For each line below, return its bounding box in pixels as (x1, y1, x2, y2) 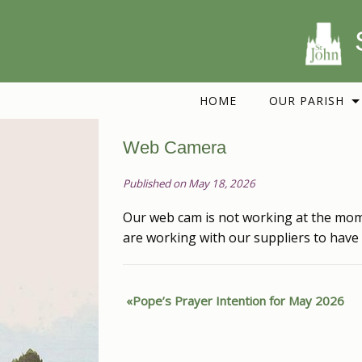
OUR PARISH (268, 93, 344, 109)
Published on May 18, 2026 (123, 176, 255, 192)
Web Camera (123, 137, 226, 158)
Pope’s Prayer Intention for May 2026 (133, 293, 344, 309)
